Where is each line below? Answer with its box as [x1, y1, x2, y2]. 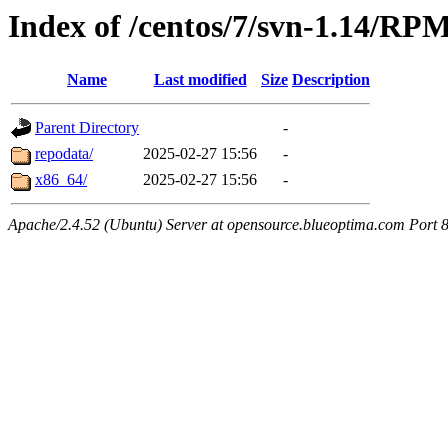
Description [292, 71, 370, 89]
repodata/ [35, 145, 93, 163]
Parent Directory [35, 119, 139, 137]
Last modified [153, 71, 247, 89]
